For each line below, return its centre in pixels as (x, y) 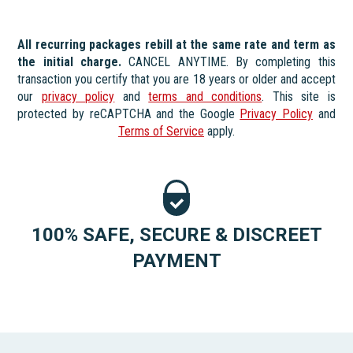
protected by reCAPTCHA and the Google (129, 113)
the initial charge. (70, 61)
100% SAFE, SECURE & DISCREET (176, 234)
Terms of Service (161, 131)
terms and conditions (205, 96)
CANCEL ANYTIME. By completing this (229, 61)
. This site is (299, 96)
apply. (219, 131)
